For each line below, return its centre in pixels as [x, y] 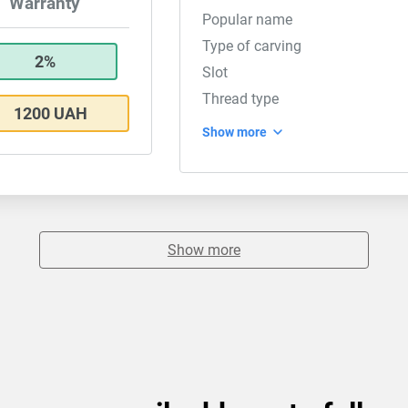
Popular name [248, 20]
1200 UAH [51, 113]
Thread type [241, 99]
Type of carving [252, 46]
